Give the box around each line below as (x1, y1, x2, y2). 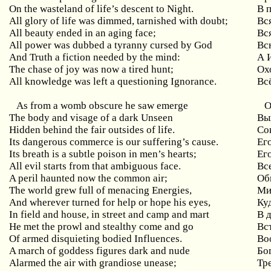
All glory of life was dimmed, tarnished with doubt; (9, 15, 229, 27)
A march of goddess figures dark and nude (9, 245, 191, 256)
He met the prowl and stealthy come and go (9, 221, 194, 232)
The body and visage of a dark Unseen (9, 112, 174, 123)
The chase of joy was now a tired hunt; (9, 64, 174, 75)
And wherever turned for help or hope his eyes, (9, 197, 211, 208)
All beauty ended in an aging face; (9, 27, 157, 39)
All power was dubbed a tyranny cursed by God (9, 39, 213, 51)
